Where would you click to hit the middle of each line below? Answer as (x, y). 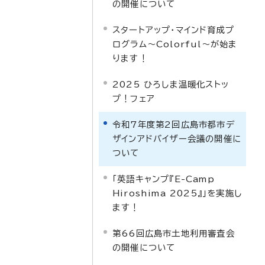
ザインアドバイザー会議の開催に (177, 139)
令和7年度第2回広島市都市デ (174, 125)
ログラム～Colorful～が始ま (175, 44)
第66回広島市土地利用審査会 (174, 233)
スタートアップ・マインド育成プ (173, 30)
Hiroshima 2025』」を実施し (177, 193)
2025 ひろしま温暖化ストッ (171, 84)
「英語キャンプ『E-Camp (164, 179)
